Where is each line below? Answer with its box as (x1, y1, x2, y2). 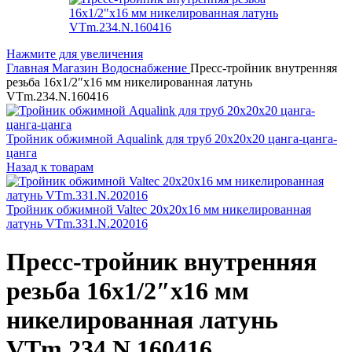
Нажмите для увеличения (6, 46, 143, 60)
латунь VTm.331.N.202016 (6, 216, 148, 230)
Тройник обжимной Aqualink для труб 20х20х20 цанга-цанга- (6, 131, 337, 145)
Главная (6, 60, 52, 75)
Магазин (52, 60, 101, 75)
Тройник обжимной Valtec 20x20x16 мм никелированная (6, 202, 311, 216)
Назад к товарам (6, 159, 93, 174)
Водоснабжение (101, 60, 190, 75)
